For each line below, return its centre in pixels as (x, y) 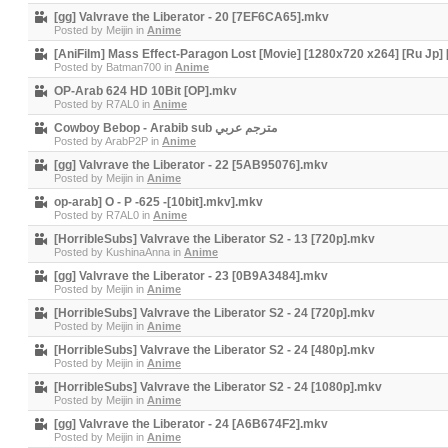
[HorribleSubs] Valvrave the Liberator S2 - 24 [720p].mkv (214, 313)
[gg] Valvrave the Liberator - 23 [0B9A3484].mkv (191, 276)
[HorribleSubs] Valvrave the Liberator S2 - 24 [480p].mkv (214, 350)
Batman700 (133, 67)
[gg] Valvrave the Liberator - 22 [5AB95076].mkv (191, 165)
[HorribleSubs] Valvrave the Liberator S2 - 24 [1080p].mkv (218, 387)
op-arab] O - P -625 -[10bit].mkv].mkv (158, 202)
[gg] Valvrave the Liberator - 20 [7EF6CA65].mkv (191, 17)
